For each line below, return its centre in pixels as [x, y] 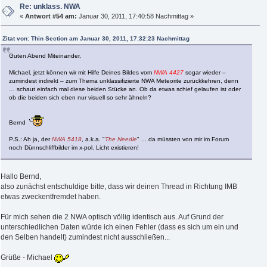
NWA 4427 [169, 72]
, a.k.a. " [93, 139]
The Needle [121, 139]
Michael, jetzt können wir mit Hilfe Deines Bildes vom [81, 72]
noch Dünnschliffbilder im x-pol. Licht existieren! [74, 147]
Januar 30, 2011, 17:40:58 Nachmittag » [136, 16]
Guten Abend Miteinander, [45, 55]
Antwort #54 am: [51, 16]
